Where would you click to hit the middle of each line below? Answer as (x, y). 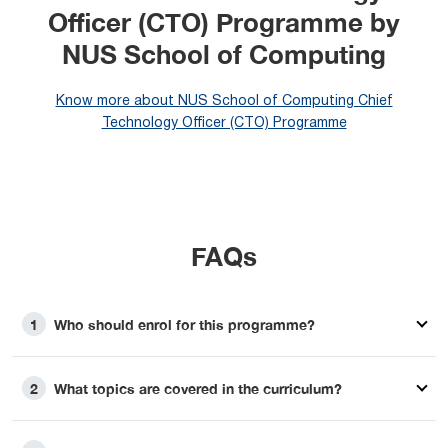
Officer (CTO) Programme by (224, 22)
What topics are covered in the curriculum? (198, 388)
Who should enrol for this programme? (184, 324)
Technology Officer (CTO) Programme (224, 123)
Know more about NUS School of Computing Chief (224, 101)
